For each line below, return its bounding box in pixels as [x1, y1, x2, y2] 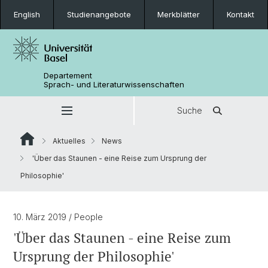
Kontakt [227, 10, 255, 19]
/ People [69, 212, 103, 222]
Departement [44, 71, 93, 80]
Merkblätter [157, 10, 200, 19]
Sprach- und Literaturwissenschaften [44, 80, 185, 89]
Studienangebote [66, 10, 131, 19]
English [13, 10, 40, 19]
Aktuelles [53, 136, 86, 145]
